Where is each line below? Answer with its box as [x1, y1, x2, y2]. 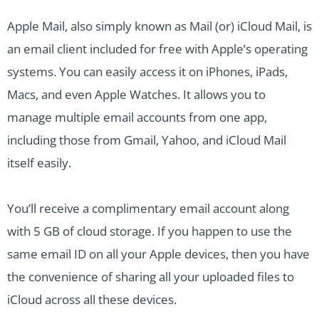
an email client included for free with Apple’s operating [7, 40, 308, 57]
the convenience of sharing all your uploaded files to [7, 268, 294, 285]
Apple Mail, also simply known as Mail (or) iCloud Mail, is [7, 17, 312, 34]
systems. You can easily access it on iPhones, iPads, [7, 63, 288, 80]
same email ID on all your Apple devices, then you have [7, 245, 310, 262]
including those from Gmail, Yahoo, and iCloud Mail [7, 131, 286, 148]
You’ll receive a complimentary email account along [7, 199, 289, 216]
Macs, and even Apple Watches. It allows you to [7, 85, 266, 103]
